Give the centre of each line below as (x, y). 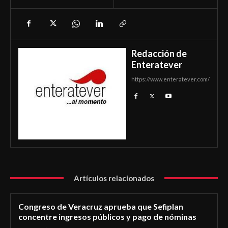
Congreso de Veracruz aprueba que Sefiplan (101, 206)
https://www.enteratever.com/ (170, 79)
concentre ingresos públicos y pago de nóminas (107, 216)
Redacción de (159, 53)
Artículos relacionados (114, 178)
